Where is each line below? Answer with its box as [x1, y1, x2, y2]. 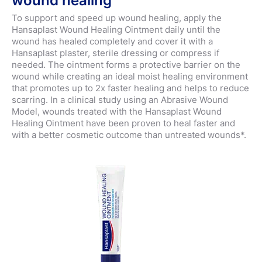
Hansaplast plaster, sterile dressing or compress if [12, 47, 219, 58]
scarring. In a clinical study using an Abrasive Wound [12, 94, 228, 105]
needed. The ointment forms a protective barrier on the [12, 58, 240, 70]
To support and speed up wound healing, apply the [12, 12, 222, 23]
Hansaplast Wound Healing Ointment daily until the [12, 23, 220, 35]
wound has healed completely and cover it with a [12, 35, 213, 47]
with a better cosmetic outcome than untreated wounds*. [12, 129, 246, 140]
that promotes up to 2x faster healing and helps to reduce [12, 82, 249, 94]
